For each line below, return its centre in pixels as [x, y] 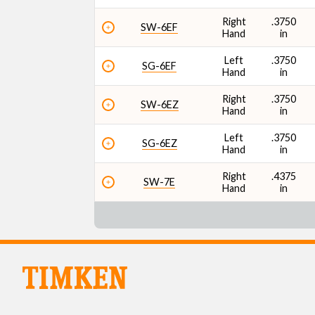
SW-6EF [160, 27]
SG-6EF [160, 66]
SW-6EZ [159, 104]
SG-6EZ [159, 143]
